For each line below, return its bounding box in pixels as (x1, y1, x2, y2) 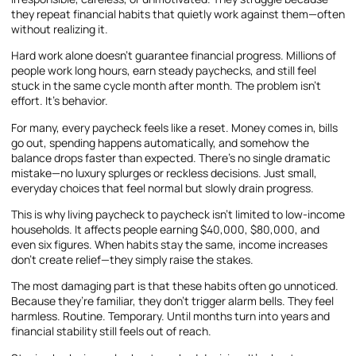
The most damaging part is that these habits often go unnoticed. (11, 278, 339, 294)
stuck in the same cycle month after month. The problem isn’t (11, 78, 321, 94)
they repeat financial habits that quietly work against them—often (11, 6, 345, 21)
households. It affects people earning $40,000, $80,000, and (11, 221, 319, 237)
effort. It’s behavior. (11, 93, 108, 109)
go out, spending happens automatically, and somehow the (11, 134, 309, 150)
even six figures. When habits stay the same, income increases (11, 236, 327, 252)
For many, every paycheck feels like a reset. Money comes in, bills (11, 119, 338, 135)
